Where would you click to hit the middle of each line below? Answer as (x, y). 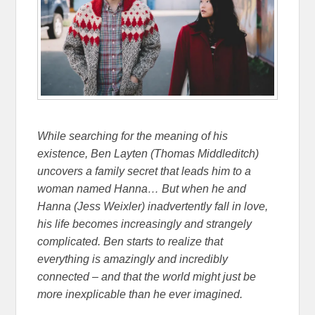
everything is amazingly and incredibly (133, 259)
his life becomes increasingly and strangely (145, 224)
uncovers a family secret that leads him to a (144, 172)
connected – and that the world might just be (147, 277)
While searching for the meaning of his (133, 136)
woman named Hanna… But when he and (142, 189)
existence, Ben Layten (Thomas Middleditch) (148, 154)
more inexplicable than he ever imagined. (140, 295)
